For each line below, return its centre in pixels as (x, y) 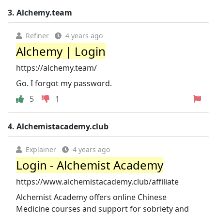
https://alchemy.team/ (56, 68)
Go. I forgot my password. (64, 83)
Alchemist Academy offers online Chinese (91, 197)
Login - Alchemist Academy (90, 165)
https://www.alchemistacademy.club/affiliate (97, 181)
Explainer (41, 149)
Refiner (37, 35)
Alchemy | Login (61, 51)
